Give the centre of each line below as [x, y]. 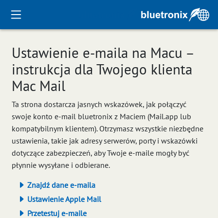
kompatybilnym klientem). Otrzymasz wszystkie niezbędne [108, 128]
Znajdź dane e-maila [60, 185]
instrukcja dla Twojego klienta [102, 69]
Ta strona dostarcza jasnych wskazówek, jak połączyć [99, 104]
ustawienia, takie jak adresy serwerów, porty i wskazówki [105, 141]
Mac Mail [38, 86]
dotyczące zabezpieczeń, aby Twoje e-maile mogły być [100, 153]
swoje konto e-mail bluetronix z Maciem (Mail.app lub [101, 116]
